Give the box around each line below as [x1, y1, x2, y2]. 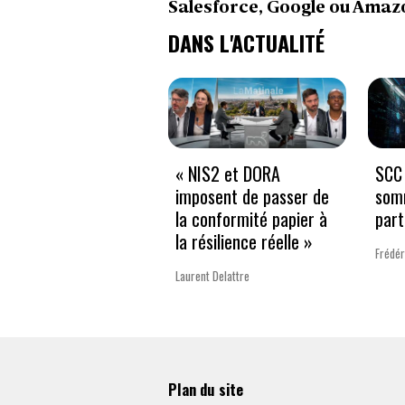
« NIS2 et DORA [175, 160, 280, 188]
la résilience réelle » [175, 228, 313, 256]
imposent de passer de [175, 183, 329, 211]
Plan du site [168, 377, 243, 400]
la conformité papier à [175, 205, 327, 233]
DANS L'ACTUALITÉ [168, 25, 325, 59]
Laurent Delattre [175, 267, 250, 286]
